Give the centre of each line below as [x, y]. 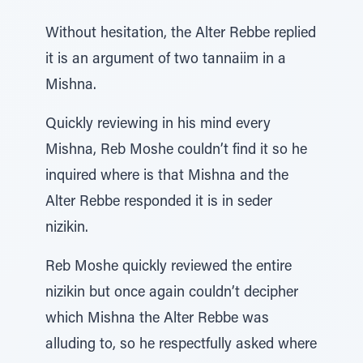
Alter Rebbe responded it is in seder [159, 203]
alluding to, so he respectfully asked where [181, 345]
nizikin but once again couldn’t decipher [172, 293]
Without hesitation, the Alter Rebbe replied [181, 34]
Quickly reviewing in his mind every [158, 125]
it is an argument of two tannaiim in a [166, 60]
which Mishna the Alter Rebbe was [157, 319]
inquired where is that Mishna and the [167, 177]
